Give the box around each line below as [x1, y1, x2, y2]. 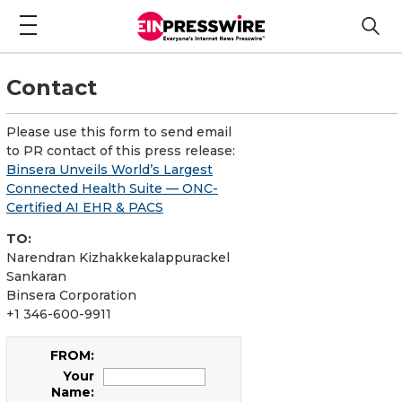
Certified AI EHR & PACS [6, 198, 163, 215]
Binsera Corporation [6, 286, 136, 303]
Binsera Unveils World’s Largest [6, 161, 213, 178]
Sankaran [6, 267, 66, 284]
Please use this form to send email [6, 123, 232, 140]
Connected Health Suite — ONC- [6, 179, 218, 197]
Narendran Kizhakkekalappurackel [6, 249, 230, 266]
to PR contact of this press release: [6, 142, 235, 159]
